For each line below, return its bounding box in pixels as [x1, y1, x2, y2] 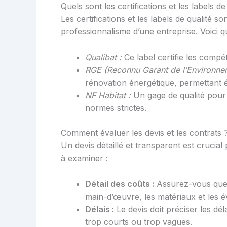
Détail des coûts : [85, 178, 154, 189]
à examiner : [61, 153, 108, 164]
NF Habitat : [85, 90, 131, 101]
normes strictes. [85, 103, 146, 113]
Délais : [85, 204, 114, 214]
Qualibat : [85, 52, 122, 63]
